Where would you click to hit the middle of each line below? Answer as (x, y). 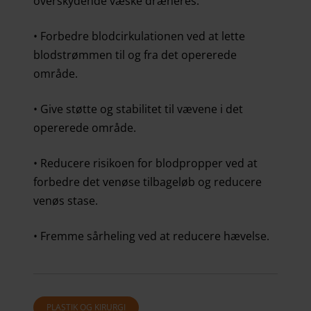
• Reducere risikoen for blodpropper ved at (145, 163)
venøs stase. (66, 200)
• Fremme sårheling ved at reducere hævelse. (151, 236)
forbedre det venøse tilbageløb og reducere (148, 182)
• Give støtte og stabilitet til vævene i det (138, 109)
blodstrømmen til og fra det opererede (135, 54)
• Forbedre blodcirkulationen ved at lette (139, 36)
